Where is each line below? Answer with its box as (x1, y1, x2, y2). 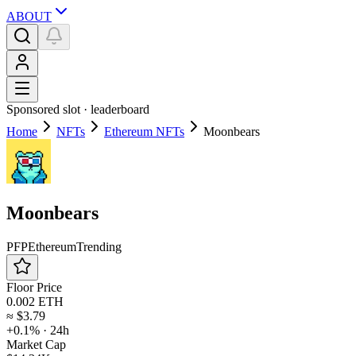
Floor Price (6, 280, 62, 294)
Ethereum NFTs (104, 125, 184, 138)
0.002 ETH (6, 294, 64, 308)
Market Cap (6, 337, 66, 351)
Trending (76, 239, 122, 253)
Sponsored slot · (6, 103, 91, 116)
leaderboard (91, 103, 149, 116)
